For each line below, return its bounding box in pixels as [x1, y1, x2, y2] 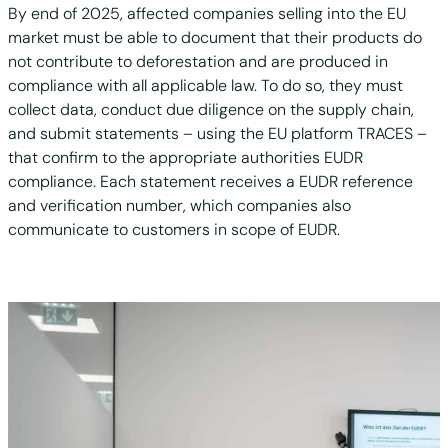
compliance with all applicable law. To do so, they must [8, 74, 403, 96]
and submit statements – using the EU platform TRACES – [8, 122, 427, 144]
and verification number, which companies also [8, 194, 351, 216]
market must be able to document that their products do [8, 26, 422, 48]
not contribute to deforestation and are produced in [8, 50, 388, 72]
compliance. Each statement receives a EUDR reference [8, 170, 413, 192]
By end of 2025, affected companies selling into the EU [8, 2, 406, 24]
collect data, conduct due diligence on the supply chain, [8, 98, 414, 120]
